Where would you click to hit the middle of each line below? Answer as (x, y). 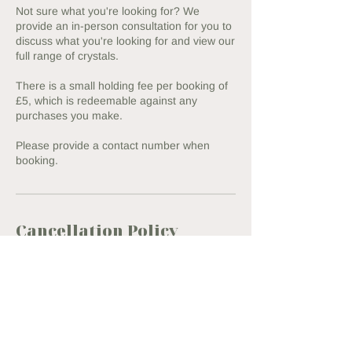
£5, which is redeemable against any (106, 101)
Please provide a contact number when (113, 146)
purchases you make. (69, 116)
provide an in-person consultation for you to (124, 26)
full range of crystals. (67, 56)
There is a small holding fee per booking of (122, 86)
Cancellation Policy (97, 231)
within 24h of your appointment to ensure (117, 277)
